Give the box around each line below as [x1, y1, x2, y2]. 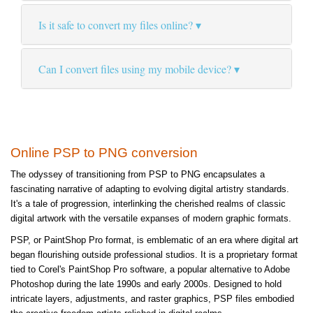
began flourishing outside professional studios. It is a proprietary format [10, 249, 298, 261]
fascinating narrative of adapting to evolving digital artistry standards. [10, 184, 289, 195]
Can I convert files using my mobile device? [38, 61, 231, 77]
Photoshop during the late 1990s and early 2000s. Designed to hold [10, 279, 282, 290]
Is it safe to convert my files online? [38, 17, 193, 33]
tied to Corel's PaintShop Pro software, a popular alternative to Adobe [10, 264, 290, 275]
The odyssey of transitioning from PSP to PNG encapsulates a [10, 169, 265, 180]
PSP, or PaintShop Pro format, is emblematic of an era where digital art [10, 235, 298, 246]
